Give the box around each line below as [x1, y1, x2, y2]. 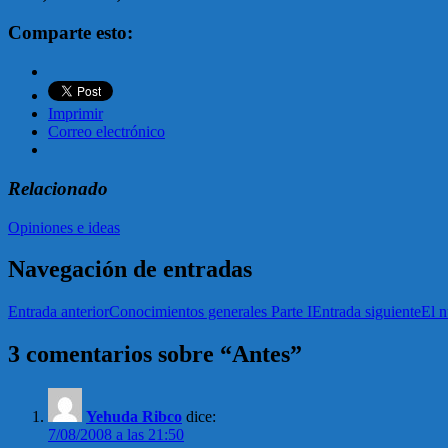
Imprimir [48, 105, 103, 123]
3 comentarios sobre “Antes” [8, 341, 302, 368]
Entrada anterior [8, 303, 109, 321]
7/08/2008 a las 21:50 [48, 426, 184, 444]
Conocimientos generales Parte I [109, 303, 312, 321]
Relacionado [8, 177, 108, 199]
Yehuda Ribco [86, 408, 182, 426]
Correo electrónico [48, 123, 165, 141]
